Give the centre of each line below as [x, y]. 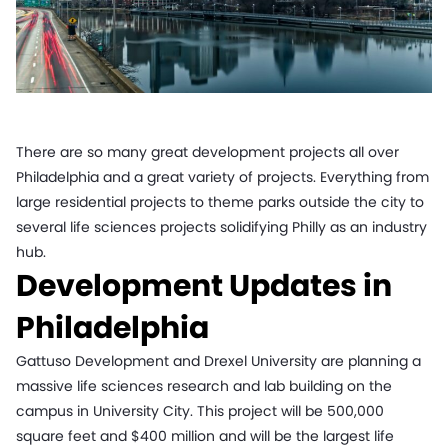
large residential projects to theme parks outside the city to [220, 202]
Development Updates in [204, 286]
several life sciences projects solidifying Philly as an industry [221, 227]
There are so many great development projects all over [207, 152]
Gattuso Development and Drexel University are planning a [218, 361]
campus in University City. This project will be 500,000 [200, 411]
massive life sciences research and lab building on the [204, 386]
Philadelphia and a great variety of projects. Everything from [222, 177]
